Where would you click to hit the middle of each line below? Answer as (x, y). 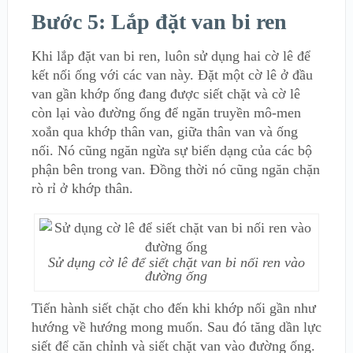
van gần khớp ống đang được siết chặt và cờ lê (165, 94)
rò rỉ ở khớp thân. (82, 189)
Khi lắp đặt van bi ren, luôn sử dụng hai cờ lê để (171, 56)
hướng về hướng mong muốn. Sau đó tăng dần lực (176, 327)
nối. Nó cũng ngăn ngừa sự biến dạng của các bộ (171, 151)
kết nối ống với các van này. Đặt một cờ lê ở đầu (172, 75)
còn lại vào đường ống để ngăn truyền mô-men (166, 113)
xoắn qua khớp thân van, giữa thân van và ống (164, 132)
